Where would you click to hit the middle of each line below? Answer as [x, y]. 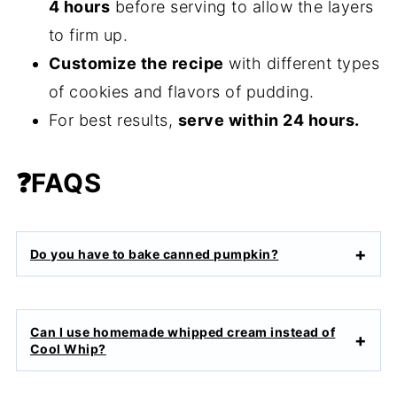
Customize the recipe [136, 64]
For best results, [113, 121]
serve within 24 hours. [269, 121]
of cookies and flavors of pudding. [184, 92]
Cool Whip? [68, 349]
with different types [302, 64]
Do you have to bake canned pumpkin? [154, 254]
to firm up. [90, 35]
